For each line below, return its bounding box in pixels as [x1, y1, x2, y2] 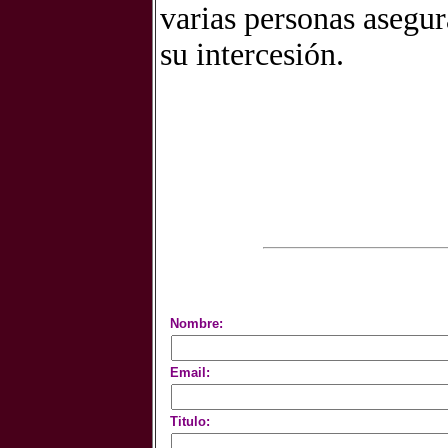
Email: [170, 364, 211, 380]
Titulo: [170, 413, 211, 429]
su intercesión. [160, 37, 344, 72]
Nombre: [170, 315, 224, 331]
